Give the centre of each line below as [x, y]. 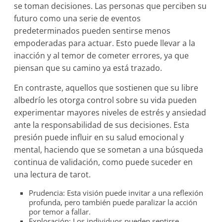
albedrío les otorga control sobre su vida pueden [106, 100]
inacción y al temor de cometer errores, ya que [102, 55]
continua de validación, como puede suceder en [104, 162]
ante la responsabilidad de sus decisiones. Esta [102, 125]
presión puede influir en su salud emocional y [99, 137]
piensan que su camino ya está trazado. [88, 68]
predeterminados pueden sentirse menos [92, 31]
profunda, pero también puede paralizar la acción [113, 202]
